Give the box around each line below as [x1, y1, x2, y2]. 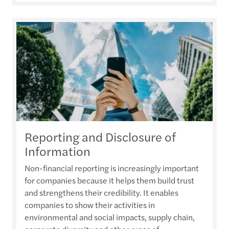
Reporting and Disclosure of [25, 127, 176, 145]
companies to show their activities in [25, 198, 155, 211]
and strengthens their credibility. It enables [25, 186, 178, 198]
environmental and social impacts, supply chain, [25, 211, 195, 223]
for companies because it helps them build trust [25, 174, 194, 186]
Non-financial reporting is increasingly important [25, 162, 199, 174]
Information [25, 142, 90, 159]
